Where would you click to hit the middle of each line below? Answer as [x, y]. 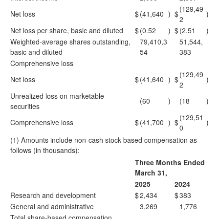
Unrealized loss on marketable [57, 96]
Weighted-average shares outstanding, [70, 42]
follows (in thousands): [45, 150]
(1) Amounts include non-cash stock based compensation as [104, 140]
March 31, [151, 173]
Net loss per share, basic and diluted [67, 30]
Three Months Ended [170, 162]
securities [25, 106]
